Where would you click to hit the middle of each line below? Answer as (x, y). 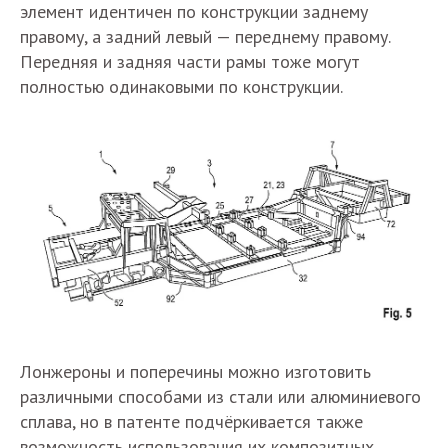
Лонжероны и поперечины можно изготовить (195, 371)
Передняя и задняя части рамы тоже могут (190, 61)
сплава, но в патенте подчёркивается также (191, 421)
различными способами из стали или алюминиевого (220, 396)
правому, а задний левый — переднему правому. (205, 36)
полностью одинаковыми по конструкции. (181, 86)
